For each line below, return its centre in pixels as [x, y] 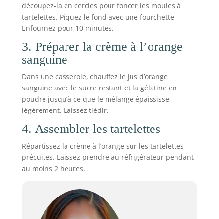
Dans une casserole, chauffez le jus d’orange [95, 76]
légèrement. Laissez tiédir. [65, 110]
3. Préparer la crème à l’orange [102, 46]
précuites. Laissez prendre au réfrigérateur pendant [108, 157]
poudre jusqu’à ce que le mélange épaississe [95, 99]
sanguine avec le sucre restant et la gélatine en [99, 88]
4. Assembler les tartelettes [91, 129]
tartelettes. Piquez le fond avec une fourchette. [99, 17]
